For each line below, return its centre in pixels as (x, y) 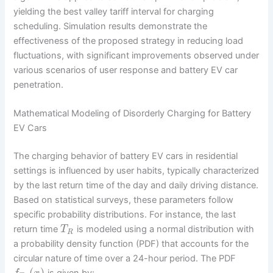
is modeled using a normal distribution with (164, 229)
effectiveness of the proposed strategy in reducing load (129, 41)
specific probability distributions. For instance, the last (125, 214)
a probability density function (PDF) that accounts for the (131, 243)
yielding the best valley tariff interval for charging (114, 11)
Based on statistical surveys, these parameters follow (124, 200)
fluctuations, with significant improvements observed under (136, 55)
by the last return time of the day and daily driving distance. (136, 185)
